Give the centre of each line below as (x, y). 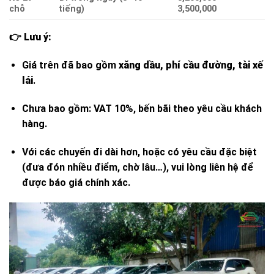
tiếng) (72, 9)
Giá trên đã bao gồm (70, 65)
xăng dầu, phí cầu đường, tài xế (191, 65)
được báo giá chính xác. (76, 182)
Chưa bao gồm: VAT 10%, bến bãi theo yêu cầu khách (142, 108)
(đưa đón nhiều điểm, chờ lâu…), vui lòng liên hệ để (137, 167)
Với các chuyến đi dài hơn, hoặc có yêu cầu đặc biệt (139, 152)
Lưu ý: (38, 37)
